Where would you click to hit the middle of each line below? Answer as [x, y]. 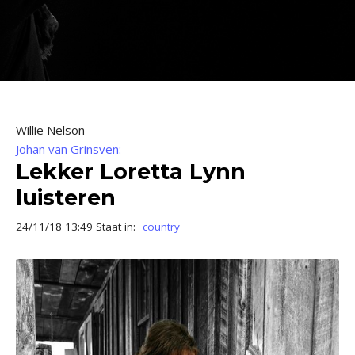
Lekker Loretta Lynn [131, 172]
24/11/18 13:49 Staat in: [77, 227]
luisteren [66, 198]
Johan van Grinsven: [69, 149]
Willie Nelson [50, 130]
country [161, 227]
